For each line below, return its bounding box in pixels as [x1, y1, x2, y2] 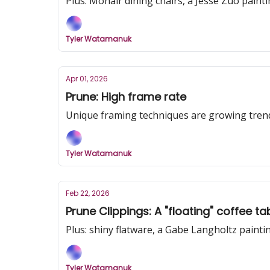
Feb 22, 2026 [66, 188, 110, 198]
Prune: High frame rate [66, 89, 186, 104]
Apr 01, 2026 [66, 74, 108, 84]
